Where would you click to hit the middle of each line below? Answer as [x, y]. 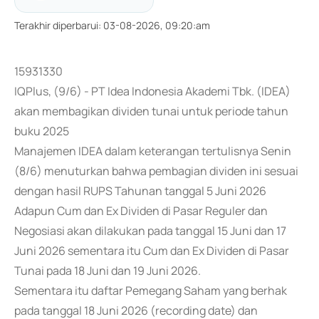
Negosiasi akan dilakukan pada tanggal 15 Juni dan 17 [150, 231]
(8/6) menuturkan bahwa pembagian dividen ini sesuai [156, 171]
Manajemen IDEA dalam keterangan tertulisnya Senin [153, 151]
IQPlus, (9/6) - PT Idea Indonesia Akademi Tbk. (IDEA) [152, 91]
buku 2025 [42, 131]
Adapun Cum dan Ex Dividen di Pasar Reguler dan [141, 211]
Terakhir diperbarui [56, 25]
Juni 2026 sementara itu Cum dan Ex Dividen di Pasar [152, 251]
